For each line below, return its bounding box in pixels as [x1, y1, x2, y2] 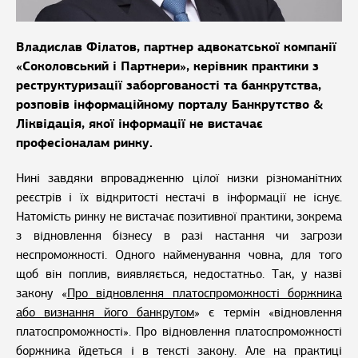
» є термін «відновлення [194, 304, 342, 321]
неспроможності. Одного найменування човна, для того [16, 247, 342, 264]
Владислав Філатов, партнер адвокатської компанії [16, 38, 336, 56]
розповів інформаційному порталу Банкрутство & [16, 96, 324, 113]
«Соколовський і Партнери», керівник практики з [16, 58, 319, 75]
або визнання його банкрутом [16, 304, 194, 321]
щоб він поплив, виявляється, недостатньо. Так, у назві [16, 266, 342, 283]
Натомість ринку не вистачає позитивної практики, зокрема [16, 209, 342, 225]
